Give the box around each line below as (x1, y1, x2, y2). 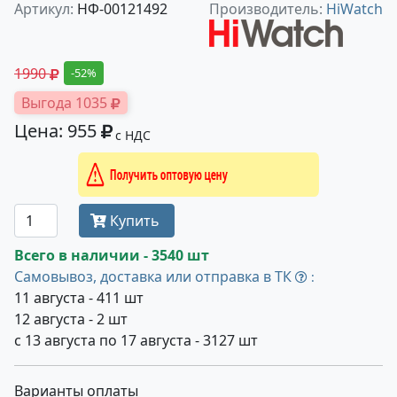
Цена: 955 (14, 119, 101, 143)
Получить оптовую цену (159, 165, 320, 184)
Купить (106, 211, 164, 230)
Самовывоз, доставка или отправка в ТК (14, 267, 295, 286)
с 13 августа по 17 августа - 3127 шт (14, 331, 258, 350)
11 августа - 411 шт (14, 288, 144, 307)
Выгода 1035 (21, 93, 111, 113)
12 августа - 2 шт (14, 309, 128, 329)
